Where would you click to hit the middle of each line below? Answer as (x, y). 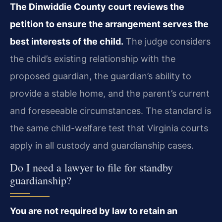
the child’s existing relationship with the (93, 58)
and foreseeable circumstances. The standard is (111, 111)
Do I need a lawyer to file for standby (91, 167)
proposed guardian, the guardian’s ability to (101, 76)
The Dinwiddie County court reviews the (97, 6)
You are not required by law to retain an (94, 211)
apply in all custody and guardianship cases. (102, 145)
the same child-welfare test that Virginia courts (109, 128)
